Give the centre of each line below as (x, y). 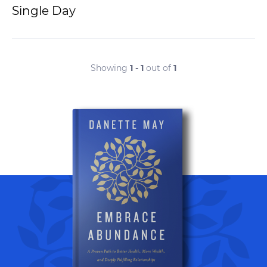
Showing (110, 68)
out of (159, 68)
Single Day (44, 10)
